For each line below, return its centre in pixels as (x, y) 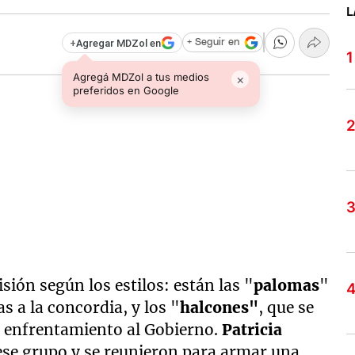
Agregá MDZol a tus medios (141, 76)
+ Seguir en (213, 43)
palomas (287, 285)
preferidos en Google (126, 90)
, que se (286, 307)
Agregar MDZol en (118, 43)
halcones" (219, 307)
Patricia (252, 330)
